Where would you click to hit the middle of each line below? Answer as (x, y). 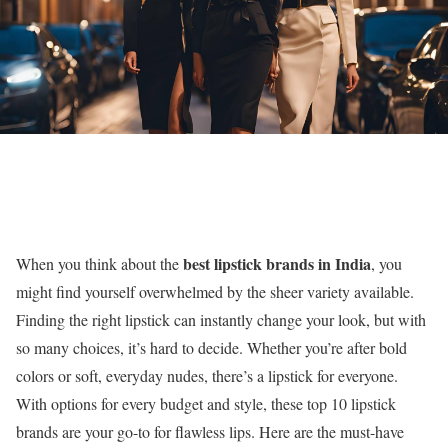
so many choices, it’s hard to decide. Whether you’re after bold (211, 347)
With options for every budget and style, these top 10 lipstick (206, 403)
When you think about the (99, 263)
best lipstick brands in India (277, 263)
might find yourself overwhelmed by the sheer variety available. (215, 291)
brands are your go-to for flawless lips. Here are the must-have (210, 431)
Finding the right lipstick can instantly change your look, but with (221, 319)
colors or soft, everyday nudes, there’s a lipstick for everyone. (207, 375)
